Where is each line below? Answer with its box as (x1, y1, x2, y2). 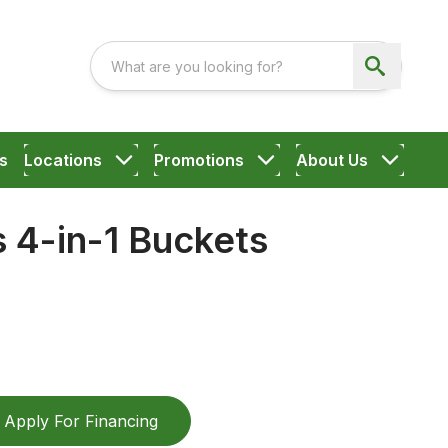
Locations (23, 150, 102, 170)
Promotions (153, 150, 244, 170)
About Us (295, 150, 368, 170)
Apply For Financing (4, 411, 158, 431)
